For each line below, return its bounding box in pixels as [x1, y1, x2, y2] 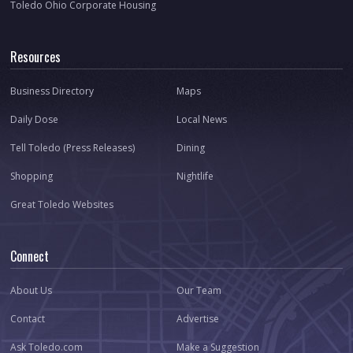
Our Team [176, 284, 221, 298]
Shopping [10, 169, 54, 184]
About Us [10, 284, 53, 298]
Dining [176, 141, 205, 155]
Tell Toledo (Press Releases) [10, 141, 136, 155]
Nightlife [176, 169, 214, 184]
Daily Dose [10, 113, 59, 127]
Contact [10, 312, 46, 326]
